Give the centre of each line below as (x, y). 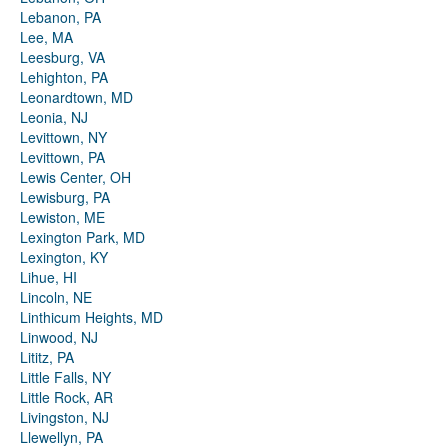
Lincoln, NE (56, 297)
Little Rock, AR (66, 397)
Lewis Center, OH (75, 177)
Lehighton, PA (64, 77)
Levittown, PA (62, 157)
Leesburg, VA (62, 57)
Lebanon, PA (60, 17)
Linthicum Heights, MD (91, 317)
